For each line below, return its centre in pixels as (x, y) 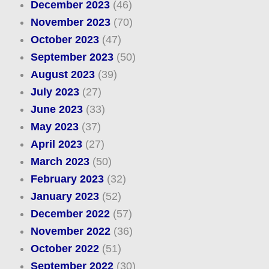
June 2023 (56, 110)
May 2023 (54, 127)
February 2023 (67, 179)
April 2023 (56, 144)
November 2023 (70, 23)
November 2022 (70, 231)
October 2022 (65, 249)
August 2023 (62, 75)
